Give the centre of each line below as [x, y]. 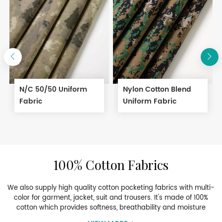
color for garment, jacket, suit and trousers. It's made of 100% [111, 198]
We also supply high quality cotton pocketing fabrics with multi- [111, 188]
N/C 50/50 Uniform [53, 90]
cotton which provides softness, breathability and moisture [111, 208]
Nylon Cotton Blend [157, 90]
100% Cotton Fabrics [111, 166]
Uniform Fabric [149, 102]
